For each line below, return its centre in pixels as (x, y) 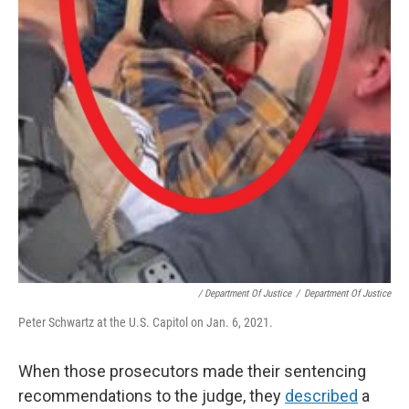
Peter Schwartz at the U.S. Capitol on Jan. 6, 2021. (146, 322)
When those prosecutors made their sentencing (192, 371)
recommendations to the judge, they (152, 395)
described (321, 395)
